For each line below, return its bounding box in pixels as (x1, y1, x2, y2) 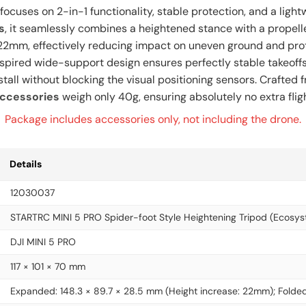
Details (10, 158, 42, 170)
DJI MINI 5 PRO (10, 236, 76, 248)
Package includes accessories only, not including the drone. (5, 112, 301, 126)
